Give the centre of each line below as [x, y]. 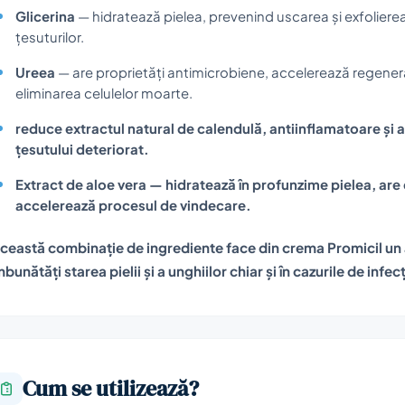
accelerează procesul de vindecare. [133, 205]
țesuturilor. [50, 37]
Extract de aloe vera [81, 184]
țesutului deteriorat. [82, 149]
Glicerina [45, 16]
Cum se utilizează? [111, 388]
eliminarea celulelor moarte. [104, 93]
